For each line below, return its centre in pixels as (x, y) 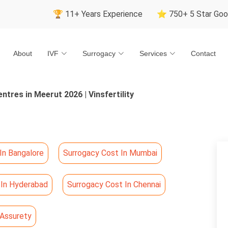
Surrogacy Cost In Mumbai (110, 153)
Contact (203, 53)
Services (153, 53)
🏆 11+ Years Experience (59, 14)
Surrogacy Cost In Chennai (114, 184)
